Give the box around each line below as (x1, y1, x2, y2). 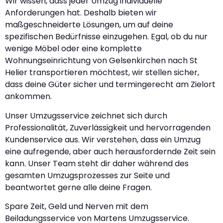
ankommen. (5, 91, 52, 103)
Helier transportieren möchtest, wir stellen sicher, (5, 67, 199, 79)
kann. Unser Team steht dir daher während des (5, 157, 189, 169)
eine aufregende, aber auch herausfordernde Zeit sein (5, 145, 216, 157)
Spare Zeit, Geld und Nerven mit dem (5, 201, 148, 212)
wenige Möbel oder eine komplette (5, 43, 142, 55)
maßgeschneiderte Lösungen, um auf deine (5, 19, 173, 31)
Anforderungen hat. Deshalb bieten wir (5, 7, 157, 19)
